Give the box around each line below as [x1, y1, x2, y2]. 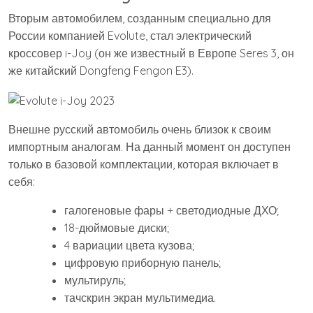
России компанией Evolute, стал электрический [8, 29, 252, 43]
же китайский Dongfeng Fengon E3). [8, 64, 194, 78]
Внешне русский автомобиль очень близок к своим [8, 122, 271, 136]
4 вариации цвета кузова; [64, 238, 194, 252]
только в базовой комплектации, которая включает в [8, 156, 279, 171]
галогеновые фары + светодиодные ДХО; [64, 203, 279, 217]
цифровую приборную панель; [64, 255, 221, 270]
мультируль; [64, 272, 126, 287]
